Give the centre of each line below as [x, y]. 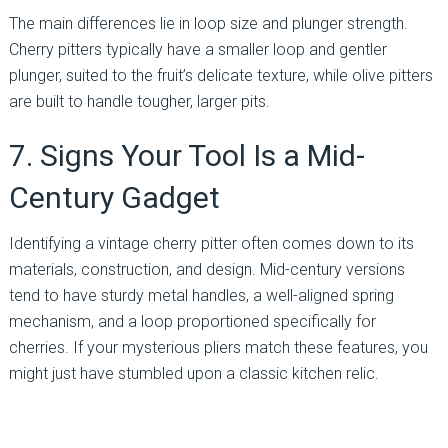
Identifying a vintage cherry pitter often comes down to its [211, 243]
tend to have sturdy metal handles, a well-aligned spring [201, 295]
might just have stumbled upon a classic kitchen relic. [193, 373]
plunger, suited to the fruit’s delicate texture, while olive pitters [220, 75]
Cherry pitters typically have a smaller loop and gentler [197, 49]
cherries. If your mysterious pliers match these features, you [218, 347]
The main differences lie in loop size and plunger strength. [208, 23]
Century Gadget [114, 197]
